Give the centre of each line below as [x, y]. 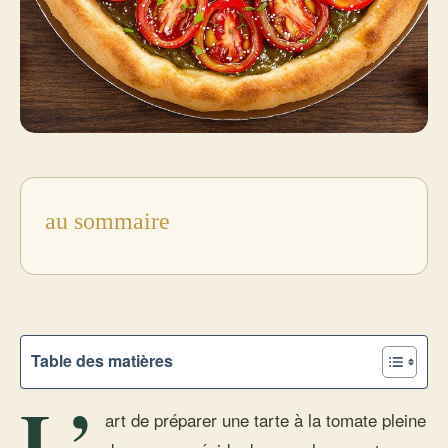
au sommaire [107, 221]
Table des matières [102, 361]
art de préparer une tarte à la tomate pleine [265, 419]
